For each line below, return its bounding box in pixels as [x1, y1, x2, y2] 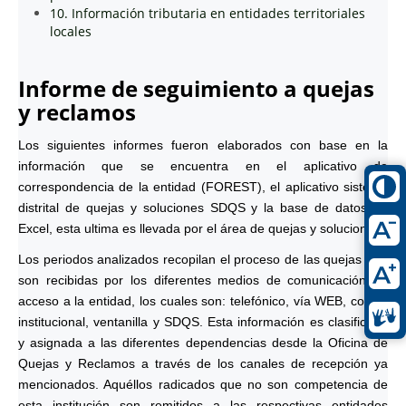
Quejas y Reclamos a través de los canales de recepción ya [18, 356, 388, 371]
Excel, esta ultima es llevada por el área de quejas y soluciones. [18, 221, 384, 236]
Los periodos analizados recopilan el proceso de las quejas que [18, 252, 388, 266]
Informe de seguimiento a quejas [18, 73, 374, 103]
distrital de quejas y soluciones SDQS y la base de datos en [18, 200, 388, 215]
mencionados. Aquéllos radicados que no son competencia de [18, 377, 388, 391]
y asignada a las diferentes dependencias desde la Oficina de [18, 335, 388, 350]
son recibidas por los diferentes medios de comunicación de [18, 273, 388, 287]
